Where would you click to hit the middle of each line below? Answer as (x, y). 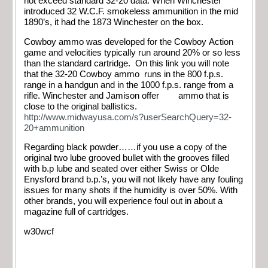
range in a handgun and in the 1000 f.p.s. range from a (129, 85)
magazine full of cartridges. (76, 212)
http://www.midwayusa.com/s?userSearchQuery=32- (128, 117)
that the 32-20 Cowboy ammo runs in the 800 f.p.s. (124, 74)
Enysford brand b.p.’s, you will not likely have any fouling (133, 180)
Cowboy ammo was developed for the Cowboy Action (129, 42)
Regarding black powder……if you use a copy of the (125, 147)
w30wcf (39, 231)
